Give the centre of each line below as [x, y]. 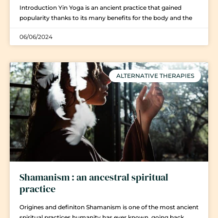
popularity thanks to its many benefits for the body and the [106, 18]
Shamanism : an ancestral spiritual [94, 177]
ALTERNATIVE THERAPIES [155, 76]
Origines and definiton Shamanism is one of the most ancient [109, 207]
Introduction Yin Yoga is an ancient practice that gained [100, 7]
